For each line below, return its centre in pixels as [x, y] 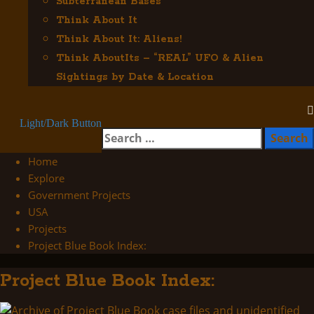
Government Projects [79, 195]
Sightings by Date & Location [135, 77]
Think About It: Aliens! [119, 39]
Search [120, 135]
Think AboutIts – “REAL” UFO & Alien [160, 58]
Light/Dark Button [61, 123]
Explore [46, 178]
